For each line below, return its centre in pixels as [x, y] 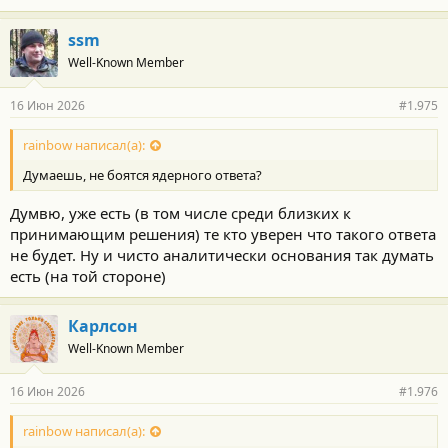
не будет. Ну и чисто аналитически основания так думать [222, 254]
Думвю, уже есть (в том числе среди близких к [180, 212]
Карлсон [103, 325]
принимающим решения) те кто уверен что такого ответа [223, 233]
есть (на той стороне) [88, 275]
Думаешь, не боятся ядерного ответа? [142, 175]
